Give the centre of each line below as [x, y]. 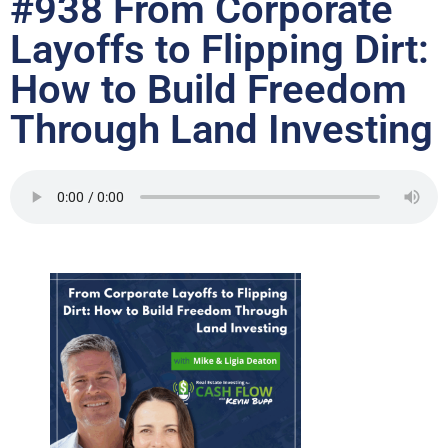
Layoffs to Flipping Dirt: [219, 50]
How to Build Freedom [208, 90]
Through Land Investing [221, 130]
